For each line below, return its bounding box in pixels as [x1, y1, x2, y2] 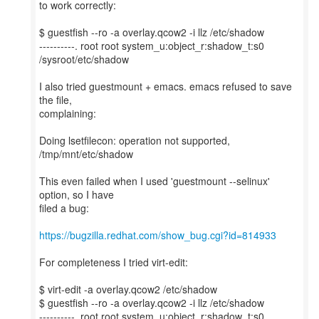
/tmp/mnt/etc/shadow [39, 147, 133, 161]
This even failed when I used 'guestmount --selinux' [39, 174, 270, 188]
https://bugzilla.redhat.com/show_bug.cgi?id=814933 [39, 228, 276, 242]
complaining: [39, 106, 96, 120]
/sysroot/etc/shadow [39, 52, 129, 66]
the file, [39, 93, 72, 107]
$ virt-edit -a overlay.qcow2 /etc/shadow [39, 282, 217, 296]
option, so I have [39, 187, 114, 202]
